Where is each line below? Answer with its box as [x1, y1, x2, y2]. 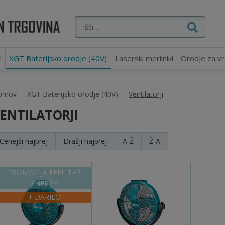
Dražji [63, 136, 82, 146]
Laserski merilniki [115, 53, 173, 63]
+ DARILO [28, 192, 61, 202]
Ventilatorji [129, 89, 163, 99]
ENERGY [31, 179, 58, 188]
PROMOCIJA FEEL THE [8, 168, 81, 177]
